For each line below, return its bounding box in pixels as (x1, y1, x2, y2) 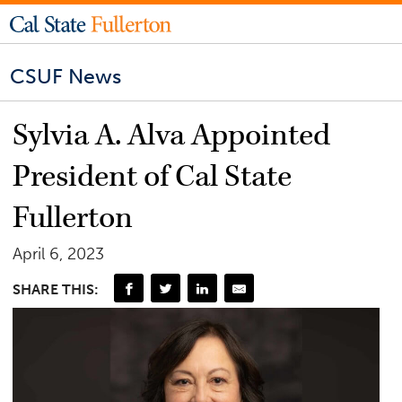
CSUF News (10, 64, 122, 90)
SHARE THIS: (13, 280, 100, 298)
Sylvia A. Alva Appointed (13, 116, 331, 156)
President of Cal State (13, 157, 293, 197)
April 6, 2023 (13, 244, 105, 265)
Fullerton (13, 198, 134, 239)
